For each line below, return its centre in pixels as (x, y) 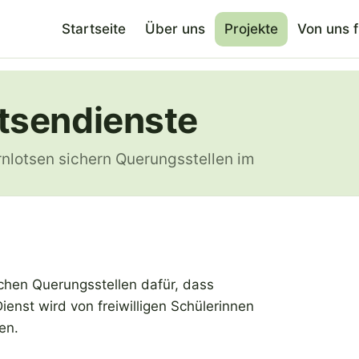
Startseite (94, 28)
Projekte (251, 28)
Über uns (175, 28)
